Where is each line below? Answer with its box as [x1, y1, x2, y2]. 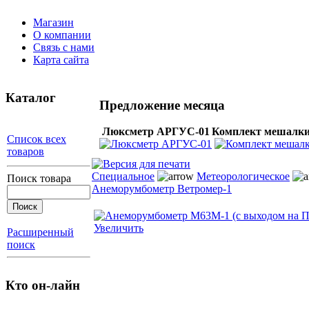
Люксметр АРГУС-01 [101, 126, 210, 138]
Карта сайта [33, 54, 89, 66]
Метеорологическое [197, 170, 290, 182]
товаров [7, 146, 44, 158]
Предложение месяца [99, 97, 225, 112]
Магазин [33, 17, 74, 28]
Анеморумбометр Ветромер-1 [92, 183, 232, 195]
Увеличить [94, 222, 143, 234]
